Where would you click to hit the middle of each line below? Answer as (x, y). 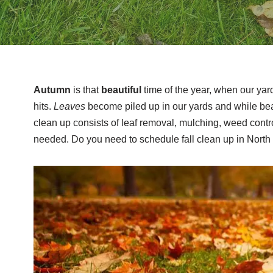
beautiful (122, 90)
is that (87, 90)
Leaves (70, 106)
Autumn (53, 90)
